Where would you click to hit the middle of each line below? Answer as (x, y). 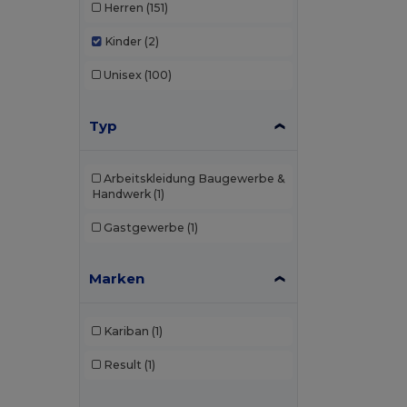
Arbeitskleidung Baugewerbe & (194, 179)
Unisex (122, 75)
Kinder (123, 42)
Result (122, 365)
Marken (117, 278)
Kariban (126, 332)
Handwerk (121, 194)
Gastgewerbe (144, 228)
